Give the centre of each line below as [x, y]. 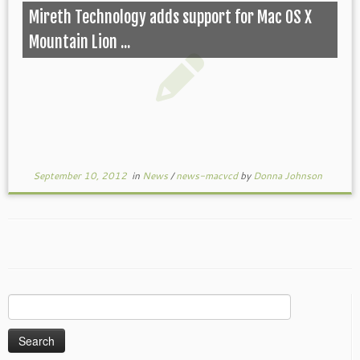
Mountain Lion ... [79, 42]
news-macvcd [208, 176]
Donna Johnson [287, 176]
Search [25, 302]
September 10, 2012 [80, 176]
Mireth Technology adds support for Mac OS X [170, 17]
